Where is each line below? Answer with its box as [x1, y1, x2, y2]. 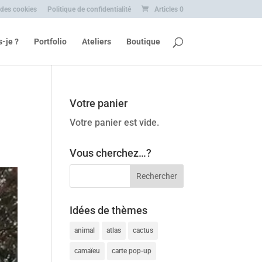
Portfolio [33, 37, 67, 46]
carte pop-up [112, 247, 152, 255]
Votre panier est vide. [70, 117, 160, 128]
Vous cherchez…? [70, 147, 152, 159]
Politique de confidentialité [47, 5, 131, 13]
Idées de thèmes [70, 204, 148, 216]
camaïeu [74, 247, 101, 255]
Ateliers [81, 37, 111, 46]
